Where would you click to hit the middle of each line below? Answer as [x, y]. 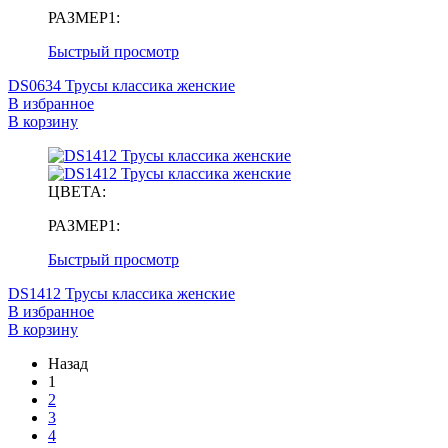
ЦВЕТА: [77, 191]
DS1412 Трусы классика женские [121, 293]
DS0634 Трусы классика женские [121, 85]
